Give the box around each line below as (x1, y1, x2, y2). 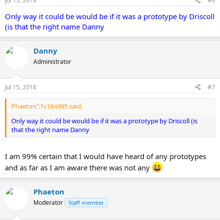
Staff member (68, 199, 104, 206)
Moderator (33, 198, 63, 207)
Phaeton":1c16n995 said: (11, 101, 82, 110)
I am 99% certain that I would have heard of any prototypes (5, 151, 206, 161)
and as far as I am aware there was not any (5, 163, 152, 172)
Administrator (33, 57, 71, 66)
